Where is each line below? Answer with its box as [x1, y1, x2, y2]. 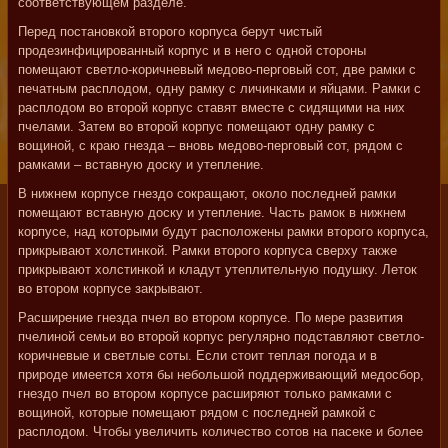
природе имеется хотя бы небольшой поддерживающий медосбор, [18, 367, 424, 382]
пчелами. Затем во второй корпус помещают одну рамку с [18, 119, 375, 134]
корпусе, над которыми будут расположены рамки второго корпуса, [18, 224, 429, 239]
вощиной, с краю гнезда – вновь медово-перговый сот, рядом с [18, 138, 403, 153]
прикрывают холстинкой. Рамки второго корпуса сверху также [18, 243, 397, 258]
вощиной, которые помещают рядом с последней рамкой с [18, 405, 376, 420]
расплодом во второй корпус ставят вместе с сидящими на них [18, 100, 405, 115]
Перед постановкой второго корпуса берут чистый [18, 24, 322, 39]
